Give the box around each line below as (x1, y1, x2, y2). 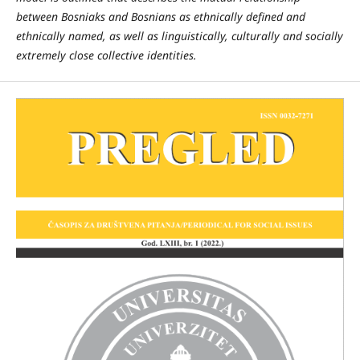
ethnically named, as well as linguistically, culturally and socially (15, 28, 343, 44)
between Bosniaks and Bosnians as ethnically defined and (15, 9, 305, 25)
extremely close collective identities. (15, 47, 197, 63)
